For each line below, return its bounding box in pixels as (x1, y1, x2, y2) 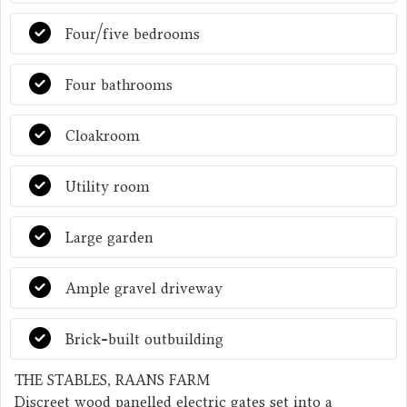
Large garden (65, 224, 154, 250)
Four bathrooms (65, 72, 173, 97)
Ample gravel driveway (65, 275, 223, 301)
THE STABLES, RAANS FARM (15, 367, 210, 392)
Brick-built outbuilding (65, 326, 223, 352)
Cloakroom (65, 123, 140, 148)
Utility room (65, 174, 150, 199)
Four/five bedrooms (65, 21, 200, 46)
